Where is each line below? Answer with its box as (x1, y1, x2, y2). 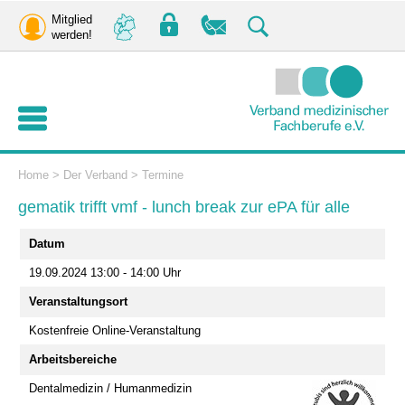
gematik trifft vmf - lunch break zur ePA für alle (18, 198, 350, 216)
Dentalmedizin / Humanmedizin (29, 381, 192, 395)
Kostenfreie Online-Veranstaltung (29, 324, 201, 337)
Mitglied (52, 13, 92, 26)
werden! (52, 28, 92, 42)
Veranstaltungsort (29, 295, 127, 308)
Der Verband (63, 168, 127, 182)
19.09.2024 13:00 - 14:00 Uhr (29, 266, 181, 279)
